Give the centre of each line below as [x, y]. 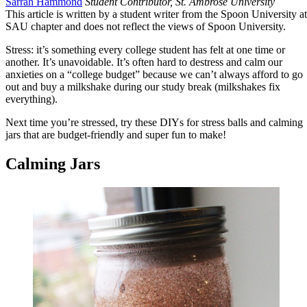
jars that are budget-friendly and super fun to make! [117, 135]
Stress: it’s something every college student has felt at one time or [145, 50]
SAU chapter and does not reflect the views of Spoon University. [146, 27]
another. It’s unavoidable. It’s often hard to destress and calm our [144, 62]
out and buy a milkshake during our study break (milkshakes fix [143, 87]
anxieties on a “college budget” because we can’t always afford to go [154, 75]
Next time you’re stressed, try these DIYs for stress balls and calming [154, 123]
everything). [32, 99]
